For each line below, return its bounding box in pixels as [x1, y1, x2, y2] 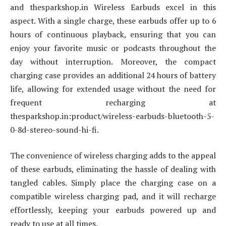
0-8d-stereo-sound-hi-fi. [10, 124, 99, 135]
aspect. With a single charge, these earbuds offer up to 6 [10, 15, 216, 26]
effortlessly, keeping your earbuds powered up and [10, 204, 216, 216]
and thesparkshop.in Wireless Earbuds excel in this [10, 1, 216, 13]
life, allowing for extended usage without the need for [10, 83, 216, 94]
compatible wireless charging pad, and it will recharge [10, 191, 216, 202]
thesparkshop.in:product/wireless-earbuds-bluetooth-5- [10, 110, 214, 122]
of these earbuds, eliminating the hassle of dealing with [10, 163, 216, 175]
